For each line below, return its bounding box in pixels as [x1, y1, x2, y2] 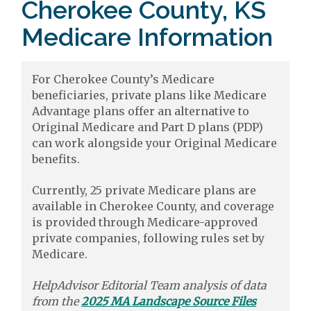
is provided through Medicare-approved [32, 215, 258, 229]
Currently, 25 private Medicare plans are [32, 183, 257, 197]
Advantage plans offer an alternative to [32, 104, 250, 118]
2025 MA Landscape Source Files [81, 294, 257, 308]
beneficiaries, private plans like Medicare [32, 88, 267, 102]
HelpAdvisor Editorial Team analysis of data [32, 278, 267, 292]
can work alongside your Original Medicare [32, 136, 278, 150]
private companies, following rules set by [32, 231, 265, 245]
